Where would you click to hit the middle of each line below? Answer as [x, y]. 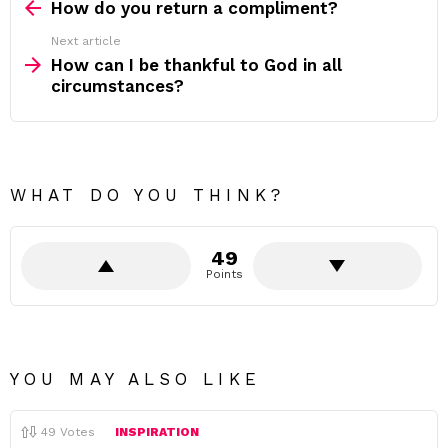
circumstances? [117, 86]
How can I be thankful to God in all [196, 65]
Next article [86, 41]
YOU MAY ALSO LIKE [135, 379]
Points [224, 274]
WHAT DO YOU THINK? [147, 195]
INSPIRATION [157, 432]
